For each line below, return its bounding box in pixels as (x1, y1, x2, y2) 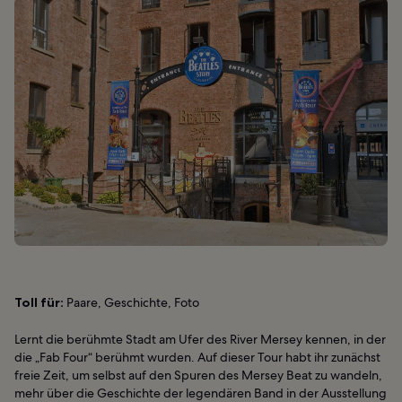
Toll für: (14, 293, 64, 310)
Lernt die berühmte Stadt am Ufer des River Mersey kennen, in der (14, 330, 386, 347)
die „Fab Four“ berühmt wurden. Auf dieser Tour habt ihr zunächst (14, 348, 380, 365)
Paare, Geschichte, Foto (64, 293, 199, 310)
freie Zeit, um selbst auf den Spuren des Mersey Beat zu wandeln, (14, 366, 382, 383)
